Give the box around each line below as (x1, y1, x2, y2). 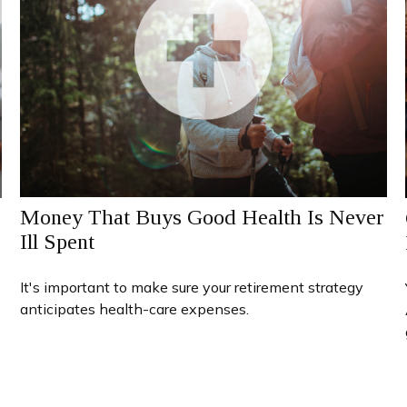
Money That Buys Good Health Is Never (20, 204, 385, 229)
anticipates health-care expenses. (20, 299, 250, 318)
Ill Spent (20, 229, 95, 253)
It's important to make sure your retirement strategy (20, 277, 364, 296)
